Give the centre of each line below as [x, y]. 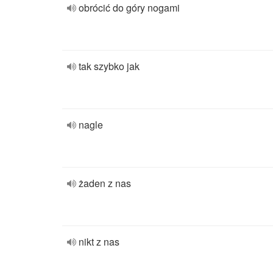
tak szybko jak [109, 66]
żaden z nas [105, 183]
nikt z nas [99, 242]
